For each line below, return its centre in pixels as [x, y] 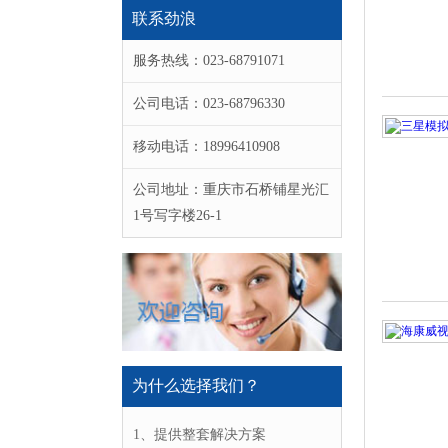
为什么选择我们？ [196, 386]
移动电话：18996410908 [206, 147]
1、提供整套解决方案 [199, 435]
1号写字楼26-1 [177, 216]
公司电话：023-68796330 [209, 104]
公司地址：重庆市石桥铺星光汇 [231, 190]
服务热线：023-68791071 [209, 61]
